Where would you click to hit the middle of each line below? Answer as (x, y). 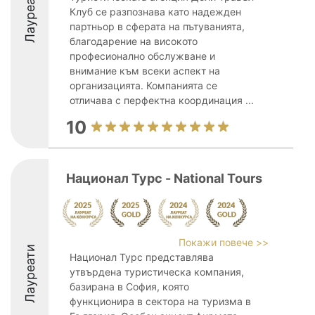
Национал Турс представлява (142, 257)
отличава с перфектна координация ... (162, 100)
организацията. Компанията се (143, 85)
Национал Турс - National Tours (164, 178)
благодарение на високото (134, 41)
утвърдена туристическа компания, (157, 272)
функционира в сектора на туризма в (160, 301)
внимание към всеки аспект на (145, 71)
